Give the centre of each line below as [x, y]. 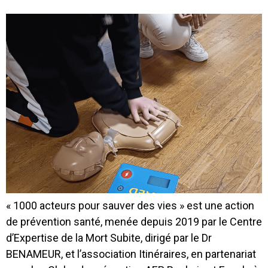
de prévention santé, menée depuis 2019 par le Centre [134, 221]
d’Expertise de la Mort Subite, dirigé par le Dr [109, 237]
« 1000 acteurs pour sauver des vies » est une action [130, 205]
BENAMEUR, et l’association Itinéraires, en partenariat [131, 254]
